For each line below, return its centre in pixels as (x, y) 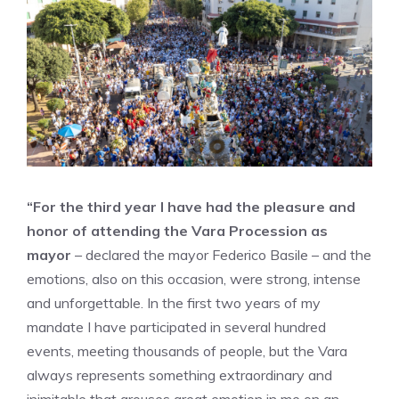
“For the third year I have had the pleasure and (191, 207)
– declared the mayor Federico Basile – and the (221, 255)
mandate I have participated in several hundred (176, 327)
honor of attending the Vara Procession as (177, 231)
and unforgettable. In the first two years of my (174, 303)
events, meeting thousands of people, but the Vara (187, 351)
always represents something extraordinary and (179, 375)
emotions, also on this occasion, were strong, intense (194, 279)
